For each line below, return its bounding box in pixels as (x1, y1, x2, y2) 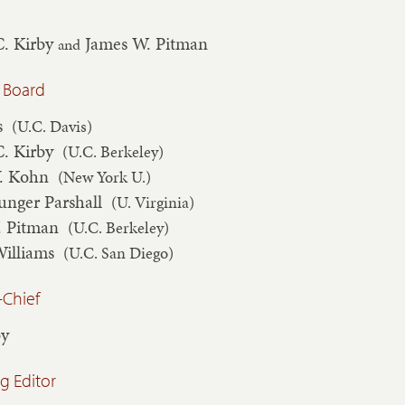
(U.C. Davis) (11, 114, 92, 137)
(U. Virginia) (110, 190, 194, 213)
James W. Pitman (80, 30, 208, 56)
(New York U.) (57, 165, 151, 188)
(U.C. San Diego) (62, 240, 174, 264)
